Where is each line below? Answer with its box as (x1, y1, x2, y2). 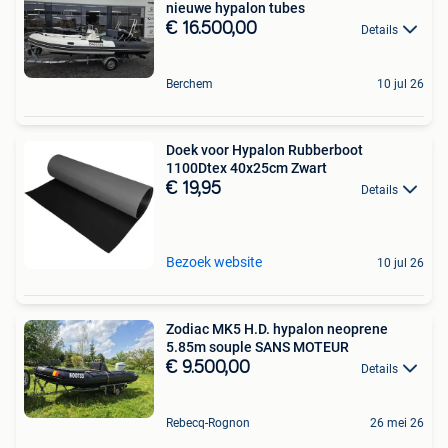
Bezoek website (166, 254, 262, 271)
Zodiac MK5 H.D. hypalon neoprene (166, 321, 388, 338)
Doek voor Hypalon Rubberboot (166, 142, 363, 159)
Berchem (166, 77, 213, 92)
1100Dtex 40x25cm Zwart (166, 160, 327, 177)
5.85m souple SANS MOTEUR (166, 339, 349, 356)
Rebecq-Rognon (166, 416, 250, 431)
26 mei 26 (370, 416, 424, 431)
